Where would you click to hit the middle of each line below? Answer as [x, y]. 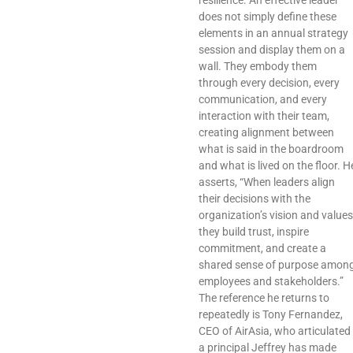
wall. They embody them [258, 67]
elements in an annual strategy [273, 33]
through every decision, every [269, 83]
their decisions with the [255, 199]
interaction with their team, [264, 116]
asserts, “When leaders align [267, 182]
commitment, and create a [262, 249]
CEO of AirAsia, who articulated [275, 331]
